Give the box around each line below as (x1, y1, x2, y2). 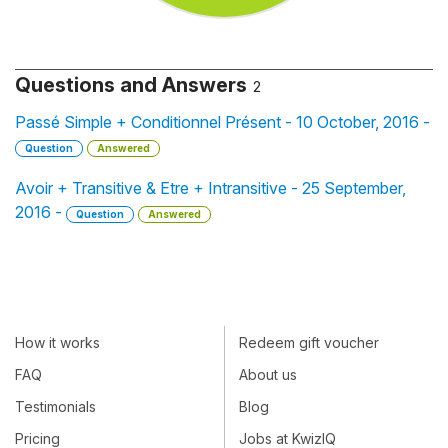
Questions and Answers (15, 73, 247, 97)
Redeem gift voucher (239, 333, 379, 351)
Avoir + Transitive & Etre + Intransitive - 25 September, (15, 178, 406, 198)
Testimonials (15, 397, 96, 415)
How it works (15, 333, 100, 351)
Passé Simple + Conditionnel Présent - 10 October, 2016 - (15, 112, 430, 132)
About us (239, 365, 297, 383)
